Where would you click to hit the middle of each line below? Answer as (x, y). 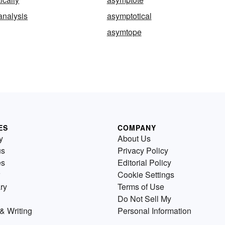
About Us (134, 139)
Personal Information (154, 211)
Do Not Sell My (144, 199)
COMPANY (137, 128)
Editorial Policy (144, 163)
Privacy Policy (143, 151)
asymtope (124, 32)
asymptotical (129, 16)
